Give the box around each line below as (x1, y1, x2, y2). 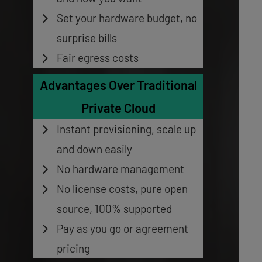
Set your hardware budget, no (56, 11, 197, 25)
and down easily (56, 142, 132, 156)
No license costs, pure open (56, 181, 188, 195)
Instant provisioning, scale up (56, 122, 196, 136)
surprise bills (56, 30, 117, 44)
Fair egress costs (56, 50, 139, 64)
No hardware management (56, 161, 184, 175)
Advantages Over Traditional (39, 77, 197, 92)
